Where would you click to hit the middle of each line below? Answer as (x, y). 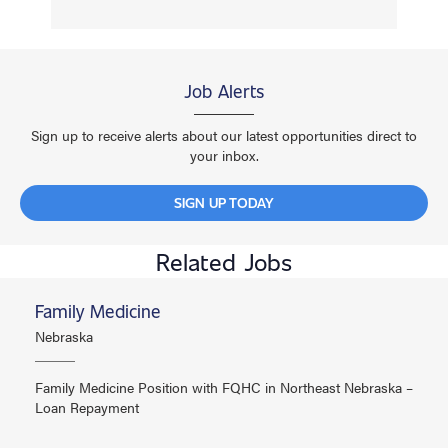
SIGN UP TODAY (224, 203)
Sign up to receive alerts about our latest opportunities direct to (224, 135)
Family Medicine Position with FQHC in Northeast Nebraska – (224, 387)
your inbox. (224, 155)
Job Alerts (224, 91)
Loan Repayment (87, 407)
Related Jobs (224, 261)
